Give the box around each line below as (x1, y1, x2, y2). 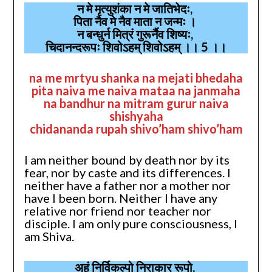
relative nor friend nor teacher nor (24, 203, 211, 218)
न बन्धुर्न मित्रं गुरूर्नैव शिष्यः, (76, 26, 195, 41)
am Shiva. (24, 228, 74, 243)
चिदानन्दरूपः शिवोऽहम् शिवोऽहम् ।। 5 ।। (46, 39, 226, 54)
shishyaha (109, 108, 163, 123)
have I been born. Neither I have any (24, 190, 217, 205)
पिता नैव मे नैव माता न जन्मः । (73, 13, 199, 29)
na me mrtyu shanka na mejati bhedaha (29, 70, 243, 85)
